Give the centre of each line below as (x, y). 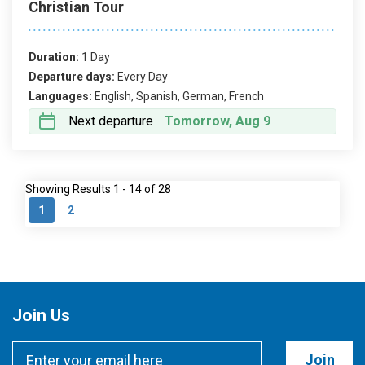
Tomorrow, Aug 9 (218, 121)
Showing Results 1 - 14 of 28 (98, 189)
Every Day (143, 77)
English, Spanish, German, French (179, 96)
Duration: (54, 57)
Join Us (41, 315)
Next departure (111, 121)
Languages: (60, 96)
